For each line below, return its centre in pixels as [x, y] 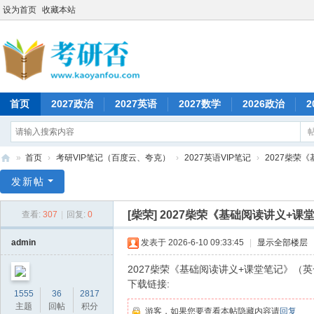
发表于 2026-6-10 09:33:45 [192, 243]
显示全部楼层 [282, 243]
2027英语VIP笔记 [218, 158]
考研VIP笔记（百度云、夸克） [113, 158]
